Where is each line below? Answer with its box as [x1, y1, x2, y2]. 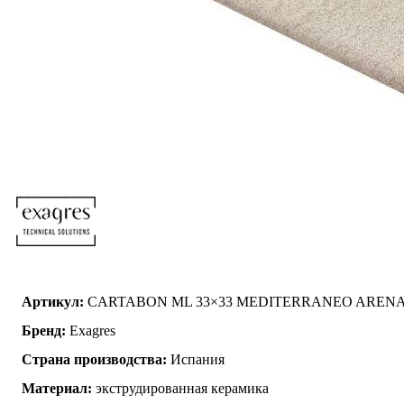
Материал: [22, 380, 92, 396]
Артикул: [22, 293, 84, 309]
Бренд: [22, 322, 66, 338]
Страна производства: [22, 351, 167, 367]
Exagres [66, 322, 115, 338]
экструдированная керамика [92, 380, 269, 396]
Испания [167, 351, 225, 367]
